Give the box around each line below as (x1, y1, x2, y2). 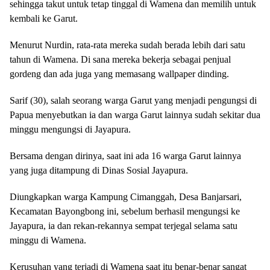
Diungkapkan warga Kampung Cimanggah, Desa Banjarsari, (10, 192, 242, 202)
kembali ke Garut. (10, 13, 78, 24)
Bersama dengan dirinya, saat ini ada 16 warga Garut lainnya (10, 151, 241, 161)
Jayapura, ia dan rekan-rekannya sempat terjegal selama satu (10, 221, 237, 231)
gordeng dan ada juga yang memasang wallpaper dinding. (10, 69, 229, 79)
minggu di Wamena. (10, 235, 86, 245)
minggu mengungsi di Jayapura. (10, 124, 131, 134)
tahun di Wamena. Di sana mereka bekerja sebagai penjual (10, 54, 231, 64)
